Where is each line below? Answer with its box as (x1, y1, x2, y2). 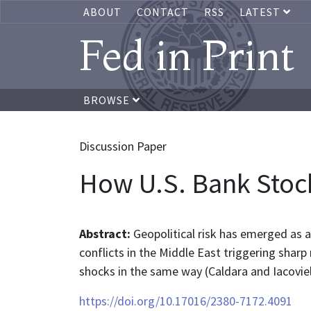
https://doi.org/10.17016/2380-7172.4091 (79, 293, 292, 309)
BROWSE (83, 93, 133, 107)
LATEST (239, 5, 283, 19)
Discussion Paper (79, 138, 167, 154)
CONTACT (137, 5, 189, 19)
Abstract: (79, 226, 133, 242)
